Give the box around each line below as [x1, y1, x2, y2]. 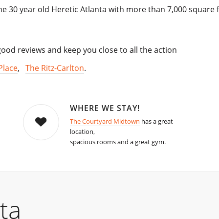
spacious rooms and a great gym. [69, 137, 166, 147]
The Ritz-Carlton [25, 63, 84, 74]
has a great [139, 117, 173, 126]
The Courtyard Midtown [69, 117, 140, 126]
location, [69, 127, 95, 136]
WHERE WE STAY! [69, 103, 140, 114]
